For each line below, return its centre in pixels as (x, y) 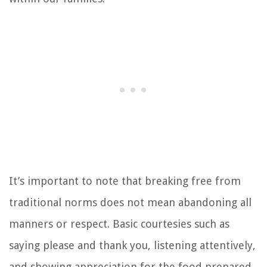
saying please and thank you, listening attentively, (132, 245)
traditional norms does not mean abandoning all (130, 202)
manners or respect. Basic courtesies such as (119, 223)
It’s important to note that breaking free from (125, 181)
